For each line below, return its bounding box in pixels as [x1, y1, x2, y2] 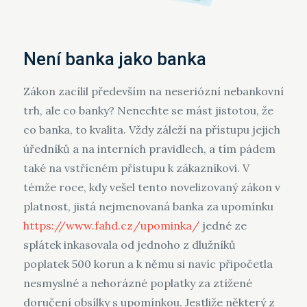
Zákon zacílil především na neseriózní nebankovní [23, 84, 284, 99]
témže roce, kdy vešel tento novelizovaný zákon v [23, 180, 280, 195]
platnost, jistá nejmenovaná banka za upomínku [23, 199, 273, 214]
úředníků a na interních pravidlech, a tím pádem [23, 142, 275, 156]
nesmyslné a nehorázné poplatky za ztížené [23, 276, 252, 291]
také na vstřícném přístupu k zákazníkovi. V [23, 161, 249, 175]
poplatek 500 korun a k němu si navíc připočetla [23, 257, 273, 271]
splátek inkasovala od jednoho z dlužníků [23, 238, 236, 252]
